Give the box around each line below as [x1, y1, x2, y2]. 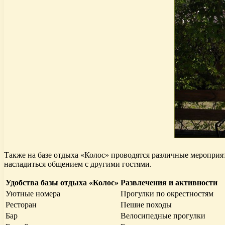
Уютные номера [6, 189, 60, 198]
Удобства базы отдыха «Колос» [6, 178, 119, 187]
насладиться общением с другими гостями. [4, 160, 152, 169]
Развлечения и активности [121, 178, 217, 187]
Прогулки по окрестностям [121, 189, 213, 198]
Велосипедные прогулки [121, 211, 205, 220]
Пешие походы [121, 200, 172, 209]
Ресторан [6, 200, 37, 209]
